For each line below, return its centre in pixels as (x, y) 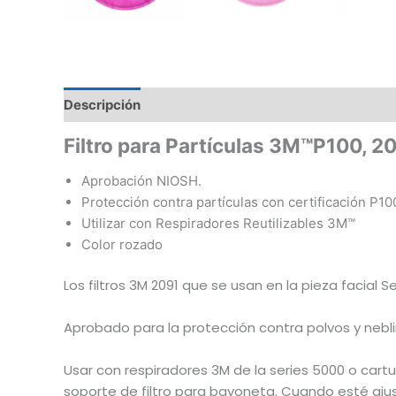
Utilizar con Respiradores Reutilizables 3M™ (218, 223)
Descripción (102, 104)
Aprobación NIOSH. (141, 180)
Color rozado (122, 244)
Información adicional (224, 104)
